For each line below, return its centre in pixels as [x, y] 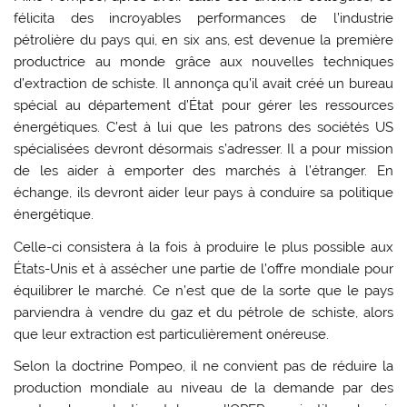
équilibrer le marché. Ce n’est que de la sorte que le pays [203, 290]
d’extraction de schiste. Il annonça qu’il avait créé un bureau [203, 84]
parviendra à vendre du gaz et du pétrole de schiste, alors [203, 312]
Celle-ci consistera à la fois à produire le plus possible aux [203, 247]
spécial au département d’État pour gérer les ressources [203, 106]
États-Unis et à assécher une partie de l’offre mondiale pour [203, 268]
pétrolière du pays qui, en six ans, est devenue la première [203, 40]
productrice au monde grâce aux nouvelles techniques [203, 62]
